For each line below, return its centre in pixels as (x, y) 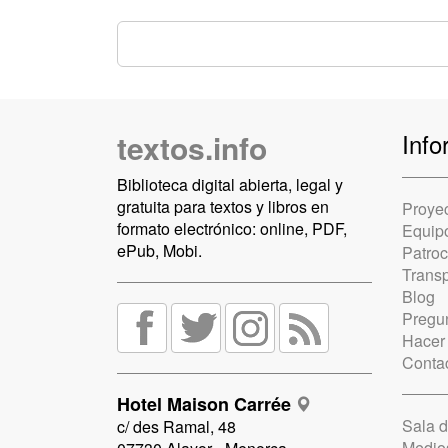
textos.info (192, 148)
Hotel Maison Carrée (204, 404)
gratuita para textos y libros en (223, 207)
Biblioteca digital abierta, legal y (230, 185)
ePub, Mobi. (159, 251)
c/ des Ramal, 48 (176, 427)
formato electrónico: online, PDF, (232, 229)
